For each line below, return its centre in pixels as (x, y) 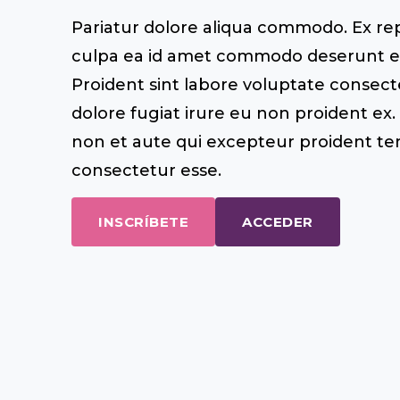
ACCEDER (278, 221)
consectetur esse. (146, 170)
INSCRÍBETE (143, 221)
